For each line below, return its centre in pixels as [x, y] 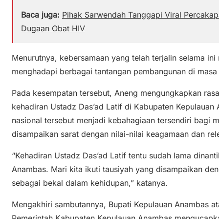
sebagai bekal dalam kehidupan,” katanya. [90, 183]
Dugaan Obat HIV [53, 29]
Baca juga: [40, 15]
